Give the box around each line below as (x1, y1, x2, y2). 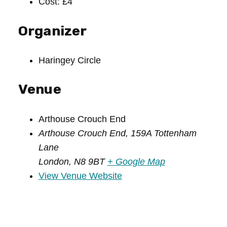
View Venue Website (38, 170, 122, 181)
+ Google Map (107, 156, 165, 167)
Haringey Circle (38, 55, 101, 65)
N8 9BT (73, 156, 105, 167)
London (38, 156, 69, 167)
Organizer (18, 22, 87, 39)
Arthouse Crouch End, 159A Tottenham (38, 128, 197, 138)
